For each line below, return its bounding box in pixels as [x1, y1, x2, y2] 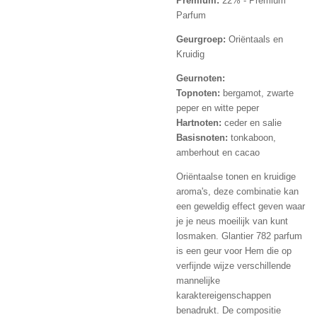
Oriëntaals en [226, 33, 283, 45]
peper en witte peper [176, 102, 259, 113]
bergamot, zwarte [220, 87, 294, 98]
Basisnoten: [176, 132, 228, 143]
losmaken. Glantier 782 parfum [176, 230, 302, 241]
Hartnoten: [176, 117, 221, 128]
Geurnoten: [176, 72, 225, 83]
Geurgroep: [176, 33, 226, 45]
